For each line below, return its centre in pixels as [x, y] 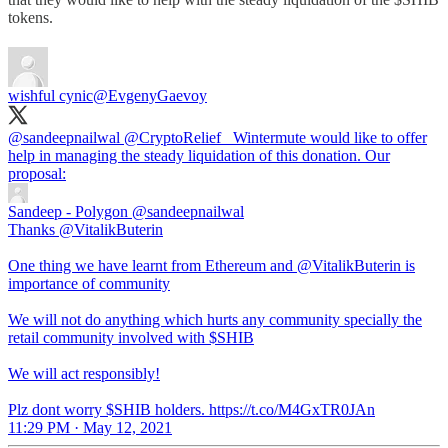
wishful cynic [50, 95]
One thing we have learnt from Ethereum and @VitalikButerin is [211, 265]
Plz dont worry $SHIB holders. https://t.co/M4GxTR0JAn [191, 409]
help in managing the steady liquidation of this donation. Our [199, 155]
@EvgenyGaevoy [150, 95]
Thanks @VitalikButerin [85, 229]
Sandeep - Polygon [68, 211]
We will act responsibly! [84, 373]
